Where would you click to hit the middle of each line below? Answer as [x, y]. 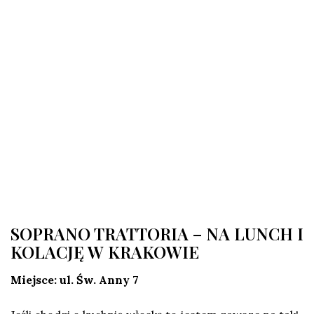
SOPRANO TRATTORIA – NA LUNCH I [157, 233]
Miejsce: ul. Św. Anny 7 [75, 280]
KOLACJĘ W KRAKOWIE [105, 252]
